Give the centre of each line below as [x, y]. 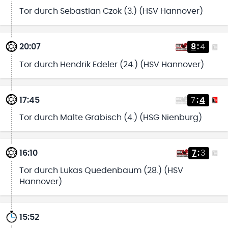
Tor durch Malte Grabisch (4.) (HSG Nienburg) [110, 117]
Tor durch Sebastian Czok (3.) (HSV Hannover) [111, 11]
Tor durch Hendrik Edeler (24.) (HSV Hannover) [111, 64]
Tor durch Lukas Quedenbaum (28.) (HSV [101, 171]
